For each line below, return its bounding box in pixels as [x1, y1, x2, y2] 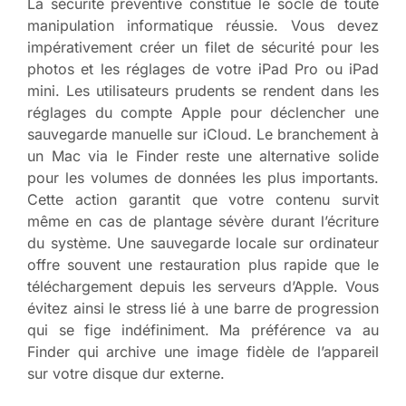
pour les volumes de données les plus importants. [27, 169, 379, 188]
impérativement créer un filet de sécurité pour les [27, 38, 379, 57]
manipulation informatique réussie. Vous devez [27, 16, 379, 35]
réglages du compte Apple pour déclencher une [27, 103, 379, 122]
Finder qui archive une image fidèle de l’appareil [27, 343, 379, 362]
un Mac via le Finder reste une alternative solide [27, 147, 379, 166]
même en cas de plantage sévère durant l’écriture [27, 212, 379, 231]
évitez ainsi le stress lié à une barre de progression [27, 299, 379, 318]
